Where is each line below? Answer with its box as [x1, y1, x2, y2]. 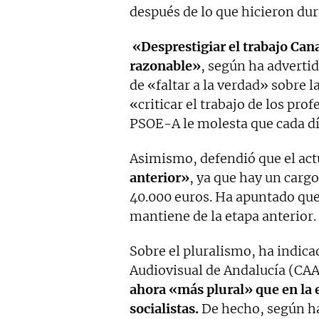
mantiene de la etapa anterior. [130, 207, 316, 224]
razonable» [130, 57, 201, 74]
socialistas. [130, 300, 199, 317]
